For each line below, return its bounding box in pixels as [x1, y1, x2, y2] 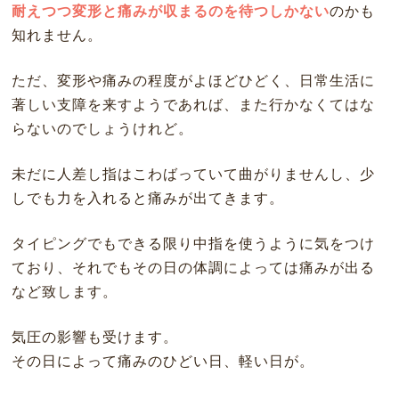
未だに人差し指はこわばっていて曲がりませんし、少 [11, 167, 375, 183]
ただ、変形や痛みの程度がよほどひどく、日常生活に [11, 73, 375, 89]
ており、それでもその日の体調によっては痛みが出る [11, 260, 375, 276]
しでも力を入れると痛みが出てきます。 [11, 191, 284, 207]
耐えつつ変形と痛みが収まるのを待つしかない [11, 4, 330, 20]
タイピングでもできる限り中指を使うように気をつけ [11, 236, 375, 252]
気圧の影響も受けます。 [11, 330, 178, 346]
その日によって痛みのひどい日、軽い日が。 [11, 354, 314, 370]
